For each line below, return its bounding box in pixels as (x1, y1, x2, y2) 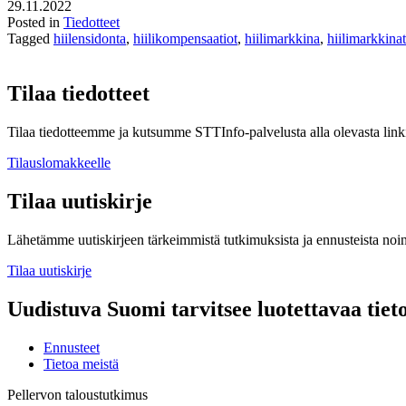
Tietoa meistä (43, 355, 119, 372)
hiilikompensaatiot (133, 31, 237, 47)
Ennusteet (43, 339, 100, 355)
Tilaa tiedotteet (7, 82, 150, 105)
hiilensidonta (53, 31, 126, 47)
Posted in (7, 14, 63, 31)
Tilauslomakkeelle (7, 154, 111, 170)
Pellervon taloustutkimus (7, 386, 148, 402)
